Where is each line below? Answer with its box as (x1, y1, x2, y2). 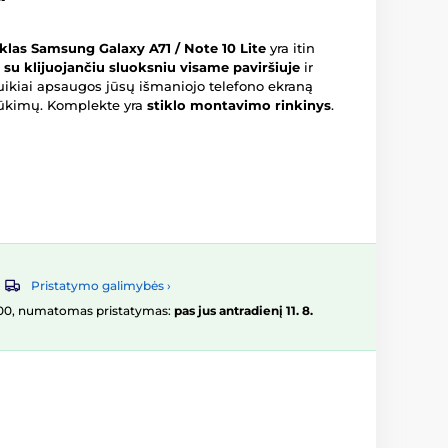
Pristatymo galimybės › (31, 278, 171, 294)
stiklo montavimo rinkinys (147, 97, 331, 113)
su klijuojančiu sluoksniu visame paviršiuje (4, 59, 300, 75)
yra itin (266, 40, 315, 56)
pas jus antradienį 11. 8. (174, 303, 313, 319)
